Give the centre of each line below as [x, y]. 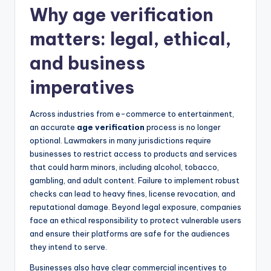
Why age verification [122, 15]
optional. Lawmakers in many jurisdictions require [120, 141]
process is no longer [183, 127]
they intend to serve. [68, 247]
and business [87, 64]
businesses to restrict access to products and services [133, 154]
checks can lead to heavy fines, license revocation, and [132, 194]
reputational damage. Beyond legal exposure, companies [135, 207]
